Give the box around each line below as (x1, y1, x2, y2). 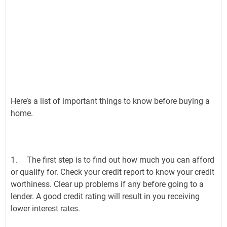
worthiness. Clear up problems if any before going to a (11, 179, 204, 189)
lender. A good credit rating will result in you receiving (11, 191, 200, 201)
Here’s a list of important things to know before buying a (11, 96, 210, 106)
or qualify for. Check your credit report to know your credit (11, 167, 214, 177)
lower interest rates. (11, 203, 80, 213)
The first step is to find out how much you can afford (27, 155, 214, 165)
